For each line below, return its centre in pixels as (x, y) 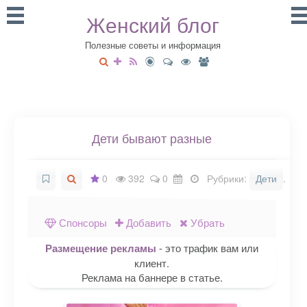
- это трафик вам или (208, 248)
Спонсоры (82, 222)
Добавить (147, 222)
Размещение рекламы (101, 248)
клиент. (152, 263)
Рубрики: (226, 178)
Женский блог (153, 24)
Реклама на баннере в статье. (152, 277)
